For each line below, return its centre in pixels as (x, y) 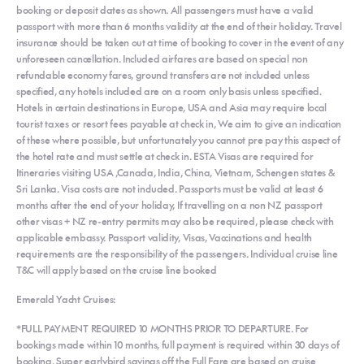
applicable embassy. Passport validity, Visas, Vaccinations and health (164, 237)
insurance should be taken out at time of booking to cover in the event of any (180, 42)
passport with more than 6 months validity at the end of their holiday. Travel (179, 26)
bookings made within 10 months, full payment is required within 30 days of (178, 344)
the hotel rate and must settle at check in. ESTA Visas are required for (165, 156)
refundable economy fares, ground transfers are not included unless (163, 74)
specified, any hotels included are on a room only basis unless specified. (169, 91)
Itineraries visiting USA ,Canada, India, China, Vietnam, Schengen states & (175, 172)
